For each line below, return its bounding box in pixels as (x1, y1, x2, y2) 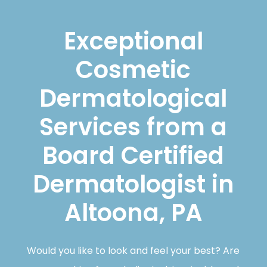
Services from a (39, 110, 228, 144)
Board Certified (42, 139, 225, 173)
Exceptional (63, 24, 203, 58)
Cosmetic (76, 53, 191, 87)
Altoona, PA (64, 196, 203, 230)
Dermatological (39, 82, 228, 116)
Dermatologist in (32, 167, 234, 201)
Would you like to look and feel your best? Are (27, 244, 240, 258)
